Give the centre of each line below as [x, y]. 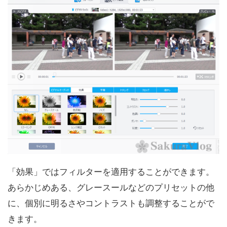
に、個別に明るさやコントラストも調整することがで [111, 203]
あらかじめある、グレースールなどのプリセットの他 [111, 187]
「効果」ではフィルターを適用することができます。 [111, 172]
